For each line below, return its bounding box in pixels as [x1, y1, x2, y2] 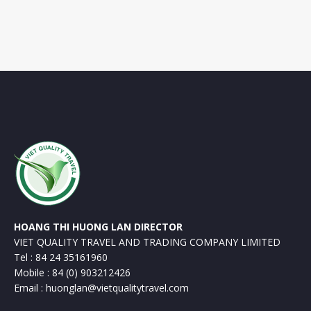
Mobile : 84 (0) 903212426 [14, 266, 131, 279]
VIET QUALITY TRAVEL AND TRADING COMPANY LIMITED [14, 235, 281, 249]
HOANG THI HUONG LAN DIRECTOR [14, 220, 183, 233]
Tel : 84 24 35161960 [14, 251, 108, 264]
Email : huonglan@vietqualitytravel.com [14, 281, 190, 294]
